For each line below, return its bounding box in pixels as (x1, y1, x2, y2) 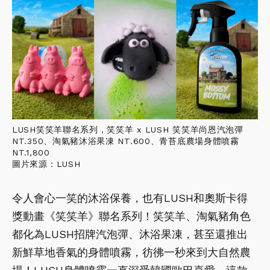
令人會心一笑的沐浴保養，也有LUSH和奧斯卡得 (12, 192, 248, 205)
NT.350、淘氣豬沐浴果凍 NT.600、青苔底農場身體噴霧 (12, 136, 239, 146)
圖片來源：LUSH (12, 159, 81, 169)
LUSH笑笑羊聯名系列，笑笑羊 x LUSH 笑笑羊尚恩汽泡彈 (12, 125, 243, 135)
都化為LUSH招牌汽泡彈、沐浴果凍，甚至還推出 (12, 228, 248, 241)
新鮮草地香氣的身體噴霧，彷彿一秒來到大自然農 (12, 246, 251, 259)
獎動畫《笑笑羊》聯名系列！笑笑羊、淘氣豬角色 (12, 210, 251, 223)
